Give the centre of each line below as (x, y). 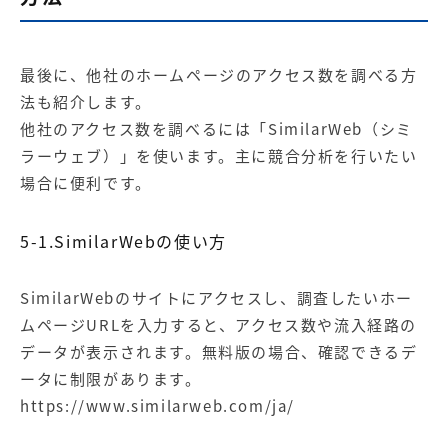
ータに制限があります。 (111, 378)
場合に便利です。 (86, 182)
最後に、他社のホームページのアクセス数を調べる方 (219, 74)
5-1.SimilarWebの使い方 (123, 240)
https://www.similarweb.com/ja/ (157, 405)
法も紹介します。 (86, 101)
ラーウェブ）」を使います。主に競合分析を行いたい (219, 155)
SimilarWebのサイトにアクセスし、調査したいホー (216, 297)
